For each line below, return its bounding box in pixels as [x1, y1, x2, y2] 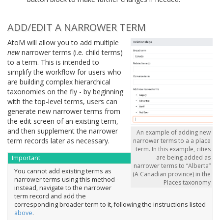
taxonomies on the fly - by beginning [7, 87, 123, 97]
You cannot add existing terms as [14, 166, 111, 175]
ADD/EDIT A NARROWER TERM [7, 21, 146, 34]
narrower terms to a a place [133, 137, 211, 145]
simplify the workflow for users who [7, 67, 121, 77]
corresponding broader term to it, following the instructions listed [14, 200, 206, 209]
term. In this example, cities [136, 145, 211, 154]
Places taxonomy [164, 178, 211, 187]
